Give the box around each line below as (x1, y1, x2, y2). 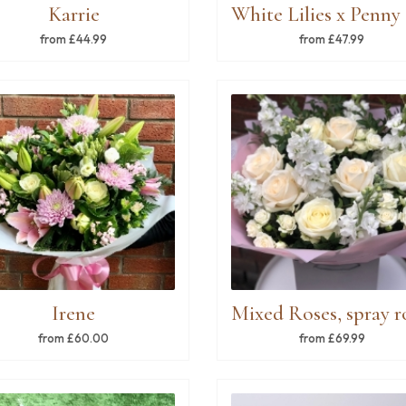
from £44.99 (40, 31, 108, 46)
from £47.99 (299, 31, 365, 46)
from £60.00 (38, 330, 110, 345)
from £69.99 (298, 330, 365, 345)
